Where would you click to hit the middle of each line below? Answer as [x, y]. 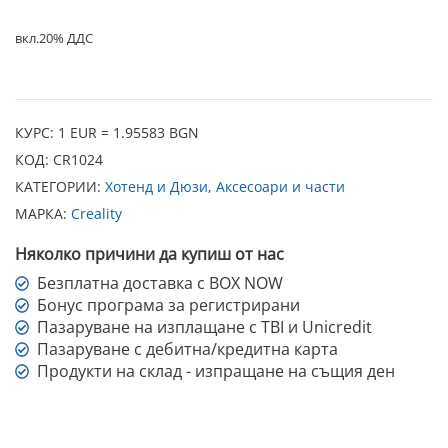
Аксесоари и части [280, 187]
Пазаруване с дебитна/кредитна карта [188, 349]
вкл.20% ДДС [54, 37]
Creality [96, 214]
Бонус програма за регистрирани [169, 305]
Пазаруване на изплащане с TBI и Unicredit [205, 327]
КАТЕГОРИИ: [60, 187]
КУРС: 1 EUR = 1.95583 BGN [107, 133]
